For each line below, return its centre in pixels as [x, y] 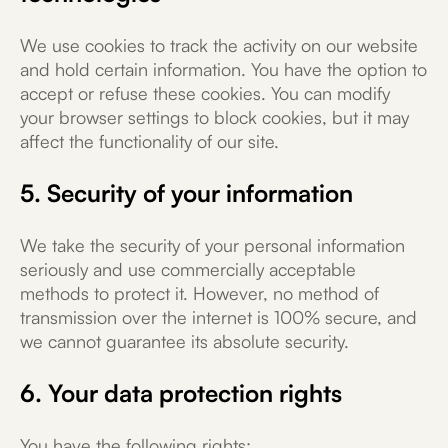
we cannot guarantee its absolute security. [184, 341]
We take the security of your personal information [212, 245]
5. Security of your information [186, 193]
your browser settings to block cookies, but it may [214, 117]
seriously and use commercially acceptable [188, 269]
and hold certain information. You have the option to [223, 69]
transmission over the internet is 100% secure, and [218, 317]
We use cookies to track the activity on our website [219, 45]
